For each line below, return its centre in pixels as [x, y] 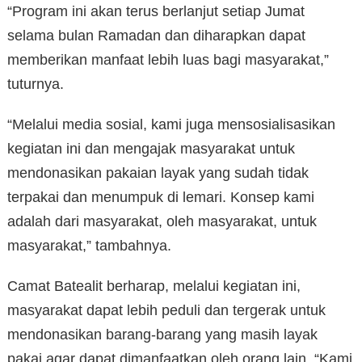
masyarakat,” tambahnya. [89, 246]
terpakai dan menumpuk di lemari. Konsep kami [161, 198]
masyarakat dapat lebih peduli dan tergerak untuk [166, 311]
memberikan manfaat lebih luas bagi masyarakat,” [168, 60]
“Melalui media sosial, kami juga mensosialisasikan [171, 125]
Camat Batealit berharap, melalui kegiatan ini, [154, 286]
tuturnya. [36, 84]
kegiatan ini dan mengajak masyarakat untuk [151, 149]
